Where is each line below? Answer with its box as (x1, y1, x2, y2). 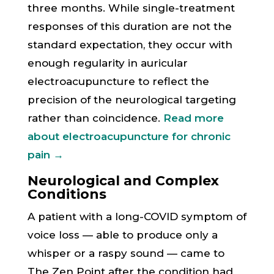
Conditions (27, 186, 106, 202)
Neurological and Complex (27, 172, 219, 189)
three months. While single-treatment (27, 2, 235, 14)
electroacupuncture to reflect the (27, 75, 209, 87)
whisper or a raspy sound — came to (27, 247, 224, 259)
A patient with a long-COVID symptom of (27, 210, 246, 223)
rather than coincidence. (27, 112, 163, 124)
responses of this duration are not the (27, 20, 232, 32)
